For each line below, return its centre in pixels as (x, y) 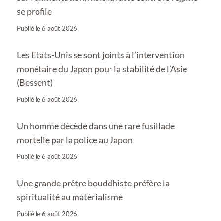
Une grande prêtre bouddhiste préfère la (93, 183)
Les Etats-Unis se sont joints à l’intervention (101, 55)
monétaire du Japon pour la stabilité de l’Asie (102, 68)
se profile (34, 11)
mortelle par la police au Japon (75, 139)
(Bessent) (35, 82)
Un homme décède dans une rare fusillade (96, 126)
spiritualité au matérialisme (70, 197)
